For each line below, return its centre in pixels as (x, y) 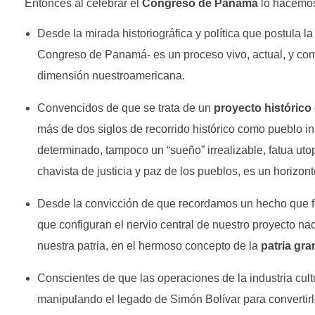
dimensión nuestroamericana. (111, 75)
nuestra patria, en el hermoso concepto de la (149, 245)
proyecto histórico (262, 108)
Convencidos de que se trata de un (125, 108)
